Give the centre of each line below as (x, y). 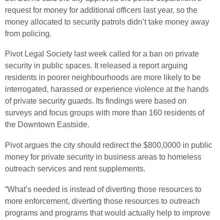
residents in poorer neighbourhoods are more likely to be (103, 78)
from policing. (28, 33)
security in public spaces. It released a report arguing (96, 66)
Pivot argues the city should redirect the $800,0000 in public (109, 145)
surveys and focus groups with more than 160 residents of (105, 113)
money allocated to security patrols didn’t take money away (107, 22)
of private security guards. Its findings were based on (96, 101)
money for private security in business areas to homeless (103, 157)
